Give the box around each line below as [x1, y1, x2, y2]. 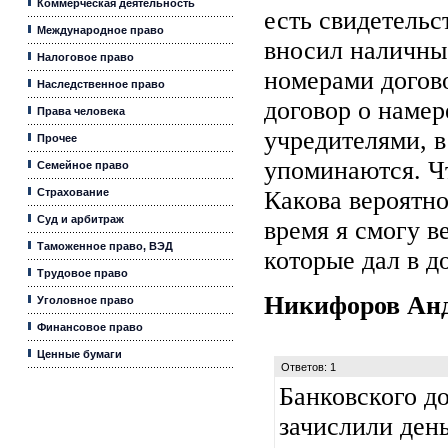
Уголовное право [37, 294, 134, 306]
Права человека [37, 105, 125, 117]
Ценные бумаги [37, 348, 122, 360]
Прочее [37, 132, 77, 144]
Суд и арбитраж [37, 213, 124, 225]
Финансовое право [37, 321, 143, 333]
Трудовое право [37, 267, 128, 279]
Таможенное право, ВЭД [37, 240, 173, 252]
